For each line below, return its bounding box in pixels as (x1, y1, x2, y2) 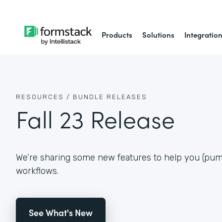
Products (102, 29, 133, 40)
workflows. (16, 165, 58, 176)
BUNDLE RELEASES (73, 93, 147, 101)
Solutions (142, 29, 175, 40)
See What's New (29, 206, 93, 219)
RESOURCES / (16, 93, 70, 101)
